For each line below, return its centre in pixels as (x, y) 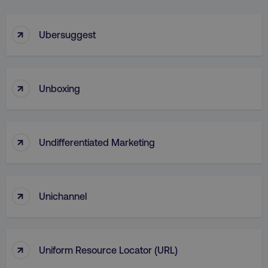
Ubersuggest (67, 34)
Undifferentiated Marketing (97, 142)
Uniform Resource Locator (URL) (108, 249)
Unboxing (60, 88)
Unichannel (63, 196)
